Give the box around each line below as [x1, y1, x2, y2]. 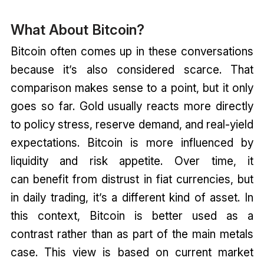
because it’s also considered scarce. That [10, 62, 254, 77]
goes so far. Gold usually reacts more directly [10, 98, 254, 113]
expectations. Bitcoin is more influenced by [10, 135, 254, 150]
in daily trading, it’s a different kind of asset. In [10, 190, 254, 204]
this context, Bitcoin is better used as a [10, 208, 254, 223]
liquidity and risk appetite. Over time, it [10, 153, 254, 168]
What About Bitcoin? [10, 21, 148, 38]
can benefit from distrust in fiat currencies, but [10, 171, 254, 186]
